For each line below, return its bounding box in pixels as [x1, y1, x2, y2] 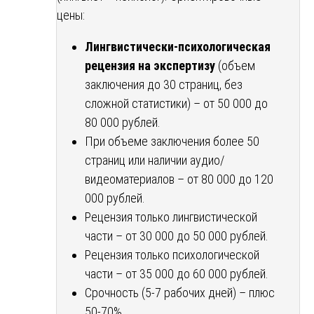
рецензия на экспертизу [85, 57, 215, 73]
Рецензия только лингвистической [85, 209, 257, 224]
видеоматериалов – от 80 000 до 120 [85, 171, 273, 186]
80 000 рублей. [85, 114, 161, 130]
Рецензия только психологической [85, 247, 259, 262]
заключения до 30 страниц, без [85, 76, 243, 92]
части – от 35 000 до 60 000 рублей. [85, 266, 268, 281]
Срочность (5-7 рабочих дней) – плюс [85, 285, 275, 300]
